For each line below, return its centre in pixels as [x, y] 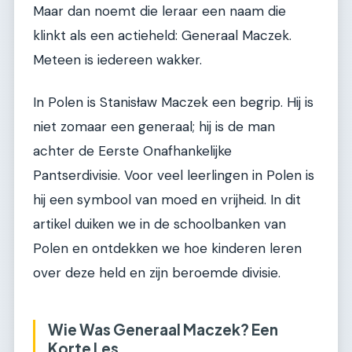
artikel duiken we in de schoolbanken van [159, 224]
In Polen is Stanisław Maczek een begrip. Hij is [173, 102]
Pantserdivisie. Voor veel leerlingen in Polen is [174, 175]
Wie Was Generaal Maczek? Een [163, 329]
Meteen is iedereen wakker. [117, 60]
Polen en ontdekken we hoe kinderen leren [167, 248]
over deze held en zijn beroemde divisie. [157, 272]
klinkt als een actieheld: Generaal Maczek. [162, 36]
